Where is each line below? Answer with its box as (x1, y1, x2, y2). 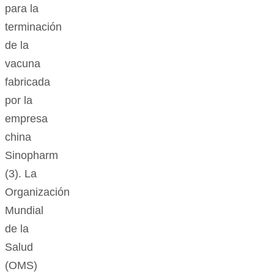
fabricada (5, 76, 50, 89)
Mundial (5, 204, 43, 217)
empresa (5, 113, 48, 125)
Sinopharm (5, 149, 58, 162)
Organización (5, 186, 70, 199)
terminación (5, 21, 62, 34)
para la (5, 2, 39, 15)
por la (5, 94, 32, 107)
